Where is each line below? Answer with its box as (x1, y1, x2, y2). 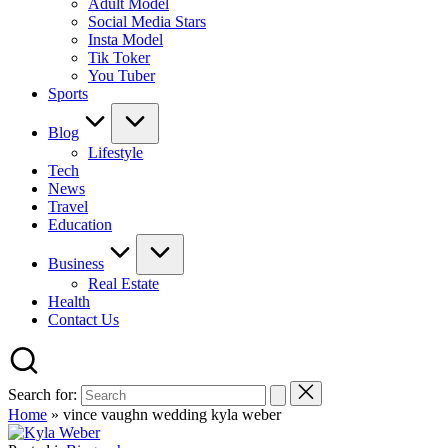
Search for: (8, 386, 77, 403)
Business (48, 255, 104, 272)
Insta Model (88, 31, 163, 48)
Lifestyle (88, 144, 143, 161)
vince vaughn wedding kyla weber (63, 406, 281, 423)
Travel (48, 198, 88, 215)
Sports (48, 85, 88, 102)
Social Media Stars (88, 13, 206, 30)
